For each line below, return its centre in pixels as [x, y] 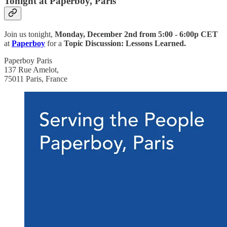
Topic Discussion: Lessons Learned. [125, 43]
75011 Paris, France [36, 79]
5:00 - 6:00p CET [188, 34]
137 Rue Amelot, [31, 69]
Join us [15, 34]
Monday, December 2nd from [105, 34]
